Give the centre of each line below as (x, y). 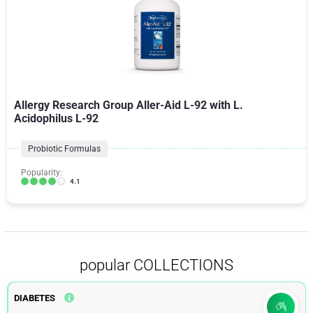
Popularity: (42, 172)
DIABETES (34, 298)
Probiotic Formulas (64, 148)
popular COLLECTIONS (156, 265)
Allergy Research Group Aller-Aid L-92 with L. (129, 105)
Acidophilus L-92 (56, 118)
